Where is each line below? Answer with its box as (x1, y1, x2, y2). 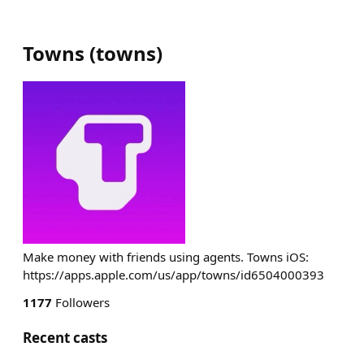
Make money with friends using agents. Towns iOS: (23, 249, 309, 265)
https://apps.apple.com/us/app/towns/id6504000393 (23, 266, 324, 283)
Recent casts (23, 328, 107, 347)
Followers (52, 294, 110, 310)
